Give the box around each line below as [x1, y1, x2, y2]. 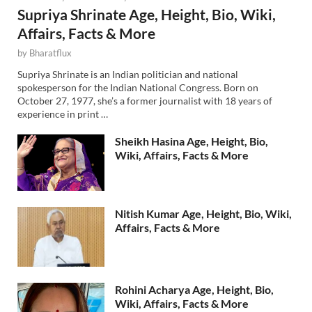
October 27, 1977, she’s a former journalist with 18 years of [17, 94, 272, 107]
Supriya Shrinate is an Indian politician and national [17, 68, 238, 80]
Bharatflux [29, 47, 72, 59]
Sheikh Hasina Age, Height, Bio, [115, 134, 268, 148]
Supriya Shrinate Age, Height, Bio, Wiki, [17, 6, 276, 24]
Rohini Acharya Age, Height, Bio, [115, 282, 274, 296]
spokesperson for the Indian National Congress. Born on [17, 81, 258, 93]
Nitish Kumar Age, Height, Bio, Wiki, [115, 206, 292, 220]
